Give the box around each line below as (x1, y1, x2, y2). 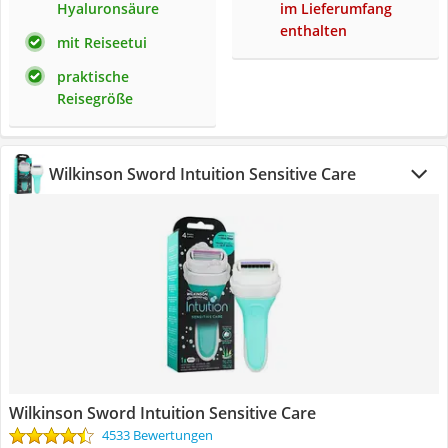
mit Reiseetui (57, 33, 147, 52)
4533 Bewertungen (102, 426, 213, 444)
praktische (57, 67, 129, 86)
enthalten (280, 21, 347, 40)
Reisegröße (57, 89, 133, 108)
